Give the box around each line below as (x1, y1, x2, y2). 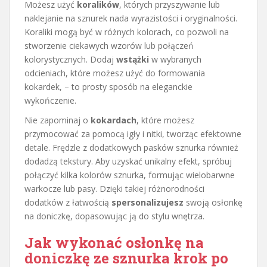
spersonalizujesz (111, 196, 184, 208)
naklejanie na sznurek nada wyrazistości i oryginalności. (24, 12, 237, 24)
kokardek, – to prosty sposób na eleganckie (24, 80, 193, 92)
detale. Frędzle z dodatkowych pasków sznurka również (24, 141, 238, 153)
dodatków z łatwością (24, 196, 111, 208)
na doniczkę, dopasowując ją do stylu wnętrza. (24, 210, 204, 222)
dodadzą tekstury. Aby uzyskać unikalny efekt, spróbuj (24, 155, 232, 167)
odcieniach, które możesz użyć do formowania (24, 67, 205, 79)
